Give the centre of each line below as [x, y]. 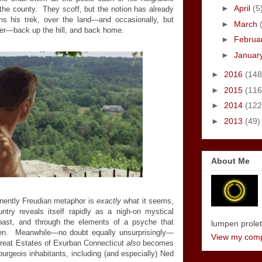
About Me [230, 161]
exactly [110, 201]
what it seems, [149, 201]
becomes [157, 243]
